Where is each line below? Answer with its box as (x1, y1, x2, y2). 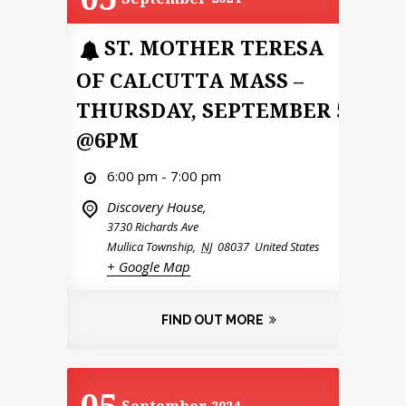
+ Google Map (107, 256, 190, 275)
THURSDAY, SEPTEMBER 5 (76, 95, 347, 123)
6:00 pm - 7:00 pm (107, 166, 221, 185)
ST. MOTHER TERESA (103, 34, 324, 62)
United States (255, 237, 320, 255)
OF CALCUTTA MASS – (76, 65, 304, 93)
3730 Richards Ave (107, 217, 198, 235)
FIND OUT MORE (160, 312, 264, 327)
